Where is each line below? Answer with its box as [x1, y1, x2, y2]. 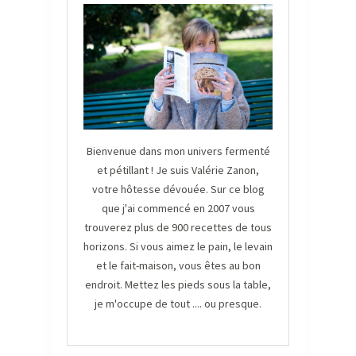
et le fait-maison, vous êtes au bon [95, 258, 261, 273]
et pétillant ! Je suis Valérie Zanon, [97, 163, 259, 178]
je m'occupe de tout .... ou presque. [95, 296, 261, 311]
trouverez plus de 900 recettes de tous [84, 220, 272, 235]
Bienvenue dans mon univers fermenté [86, 144, 270, 159]
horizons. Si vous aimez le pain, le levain [83, 239, 273, 254]
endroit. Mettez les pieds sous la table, [85, 277, 271, 292]
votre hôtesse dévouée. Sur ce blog [91, 182, 265, 197]
